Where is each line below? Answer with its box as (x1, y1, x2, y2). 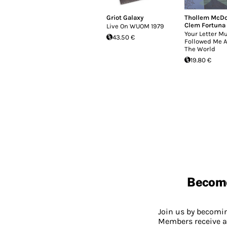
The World (184, 45, 215, 53)
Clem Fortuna (184, 21, 225, 29)
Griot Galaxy (106, 13, 143, 21)
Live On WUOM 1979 (106, 22, 164, 30)
